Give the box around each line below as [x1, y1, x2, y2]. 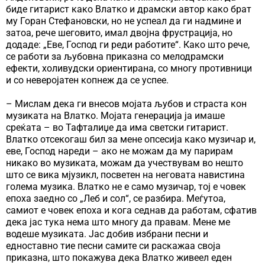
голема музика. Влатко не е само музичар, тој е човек [6, 181, 246, 193]
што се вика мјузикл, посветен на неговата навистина [6, 169, 245, 181]
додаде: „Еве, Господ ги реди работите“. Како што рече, [6, 39, 250, 51]
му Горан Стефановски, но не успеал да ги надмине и [6, 15, 241, 27]
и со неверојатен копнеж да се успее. [6, 75, 169, 86]
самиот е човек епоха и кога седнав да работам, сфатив [6, 205, 257, 216]
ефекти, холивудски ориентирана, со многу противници [6, 63, 252, 75]
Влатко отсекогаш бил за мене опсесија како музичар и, [6, 134, 256, 146]
